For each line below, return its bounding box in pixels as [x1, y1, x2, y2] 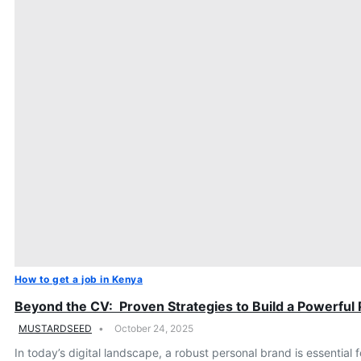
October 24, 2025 [114, 322, 193, 334]
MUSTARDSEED [19, 322, 92, 334]
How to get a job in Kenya [15, 273, 143, 285]
